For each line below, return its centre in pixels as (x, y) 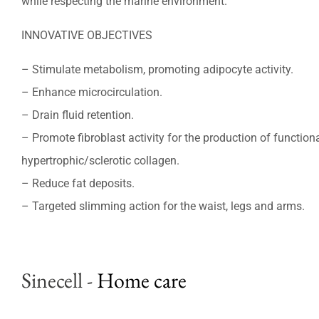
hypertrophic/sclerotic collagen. (100, 161)
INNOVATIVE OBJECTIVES (87, 35)
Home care (142, 280)
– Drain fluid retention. (77, 115)
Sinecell (52, 280)
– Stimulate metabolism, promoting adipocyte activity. (157, 69)
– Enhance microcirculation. (91, 92)
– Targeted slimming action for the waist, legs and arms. (163, 206)
